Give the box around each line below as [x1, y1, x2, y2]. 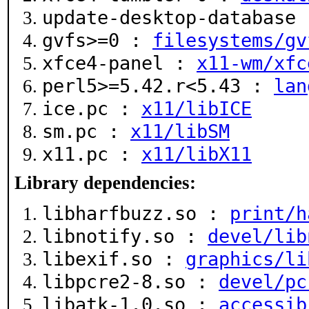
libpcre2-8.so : [42, 270, 219, 292]
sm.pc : [42, 120, 130, 142]
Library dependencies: [14, 172, 196, 193]
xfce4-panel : [42, 52, 197, 74]
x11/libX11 [141, 143, 252, 165]
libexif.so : [42, 248, 186, 270]
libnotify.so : [42, 225, 208, 247]
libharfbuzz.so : [42, 202, 230, 224]
